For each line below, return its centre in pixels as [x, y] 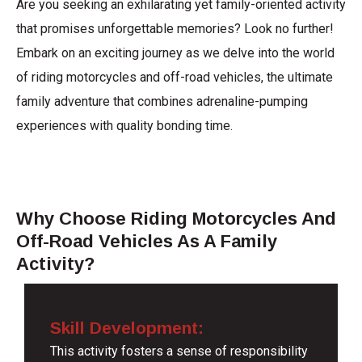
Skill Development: [127, 328]
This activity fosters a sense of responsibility [179, 351]
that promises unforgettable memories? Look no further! [175, 28]
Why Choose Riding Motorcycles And [176, 219]
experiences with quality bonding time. [124, 125]
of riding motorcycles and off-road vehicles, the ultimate [175, 77]
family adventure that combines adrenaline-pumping [162, 101]
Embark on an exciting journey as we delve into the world [175, 53]
